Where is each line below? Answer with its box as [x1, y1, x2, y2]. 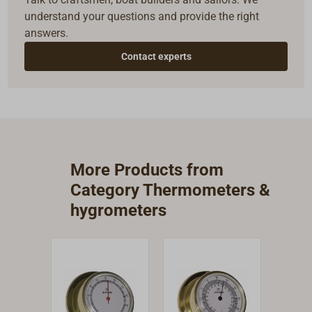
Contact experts [120, 51, 192, 63]
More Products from [70, 160, 224, 180]
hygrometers [70, 201, 167, 221]
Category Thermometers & [70, 180, 271, 201]
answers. [24, 26, 69, 40]
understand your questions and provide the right [24, 10, 260, 24]
